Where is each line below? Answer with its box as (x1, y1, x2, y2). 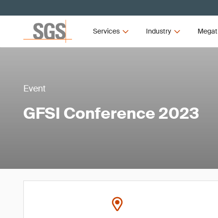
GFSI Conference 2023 (23, 103, 199, 124)
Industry (145, 27, 171, 36)
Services (93, 27, 120, 36)
